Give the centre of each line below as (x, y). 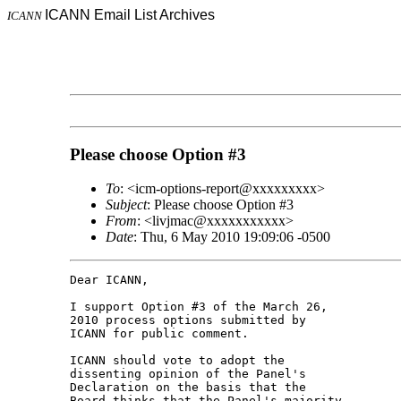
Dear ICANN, (109, 280)
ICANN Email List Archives (130, 15)
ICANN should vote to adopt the (180, 361)
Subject (126, 205)
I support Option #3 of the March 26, (202, 307)
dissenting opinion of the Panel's (191, 374)
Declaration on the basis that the (191, 388)
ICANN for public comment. (159, 334)
